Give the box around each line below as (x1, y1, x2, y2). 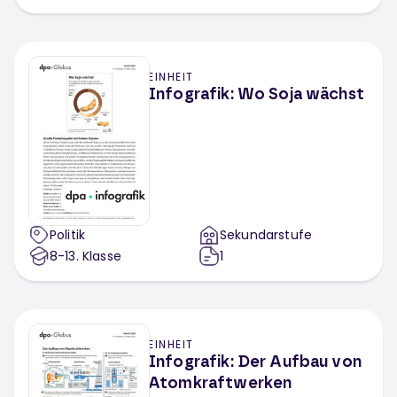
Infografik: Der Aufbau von (148, 354, 362, 370)
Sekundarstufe (220, 226, 313, 244)
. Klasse (75, 247, 121, 265)
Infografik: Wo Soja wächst (148, 87, 364, 103)
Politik (50, 226, 86, 244)
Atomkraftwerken (148, 376, 292, 392)
